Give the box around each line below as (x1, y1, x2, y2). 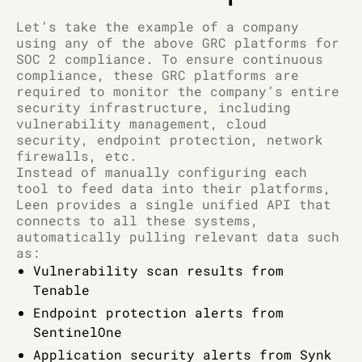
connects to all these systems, (16, 212, 259, 229)
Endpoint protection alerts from (32, 304, 284, 322)
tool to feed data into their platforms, (16, 179, 331, 197)
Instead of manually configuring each (16, 163, 307, 181)
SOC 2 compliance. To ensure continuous (16, 50, 323, 68)
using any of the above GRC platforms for (16, 34, 339, 52)
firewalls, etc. (16, 147, 137, 165)
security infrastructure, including (16, 99, 291, 116)
